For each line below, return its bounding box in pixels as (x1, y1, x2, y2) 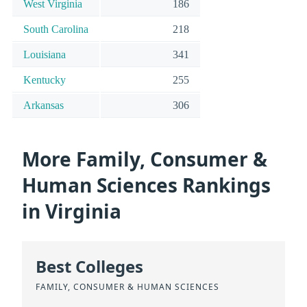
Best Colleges (36, 255, 143, 278)
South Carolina (23, 23, 88, 36)
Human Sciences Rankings (22, 171, 271, 198)
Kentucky (23, 74, 66, 86)
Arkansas (23, 99, 64, 112)
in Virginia (22, 197, 121, 224)
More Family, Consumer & (22, 145, 267, 172)
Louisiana (23, 49, 66, 61)
